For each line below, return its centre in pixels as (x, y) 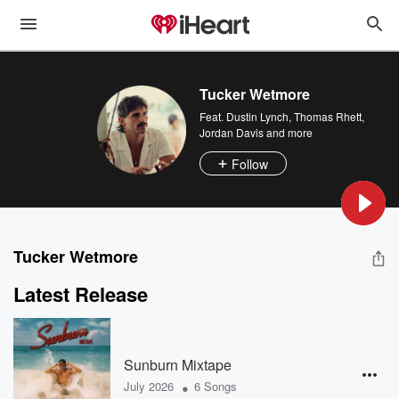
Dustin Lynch (257, 116)
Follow (250, 163)
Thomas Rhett (328, 116)
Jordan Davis (232, 132)
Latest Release (81, 294)
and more (288, 132)
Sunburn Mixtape (177, 364)
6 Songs (215, 386)
